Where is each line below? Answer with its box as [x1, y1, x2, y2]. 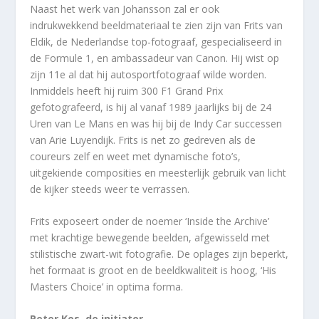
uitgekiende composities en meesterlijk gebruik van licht [30, 165, 287, 179]
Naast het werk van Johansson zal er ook [30, 1, 220, 16]
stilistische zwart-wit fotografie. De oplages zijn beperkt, [30, 246, 289, 261]
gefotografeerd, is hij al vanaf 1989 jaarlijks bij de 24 [30, 100, 272, 114]
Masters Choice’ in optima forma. [30, 279, 184, 293]
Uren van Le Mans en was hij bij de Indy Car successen [30, 116, 283, 130]
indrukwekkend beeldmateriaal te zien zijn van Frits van [30, 18, 283, 32]
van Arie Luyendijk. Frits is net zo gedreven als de [30, 132, 256, 147]
